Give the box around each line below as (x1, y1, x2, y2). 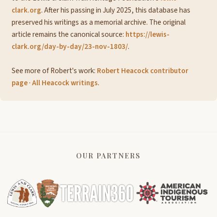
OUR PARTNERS (76, 150, 141, 160)
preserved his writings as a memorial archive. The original (12, 16, 186, 28)
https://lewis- (125, 29, 170, 40)
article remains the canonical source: (12, 29, 125, 40)
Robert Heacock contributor (97, 65, 188, 76)
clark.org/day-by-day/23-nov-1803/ (12, 41, 128, 52)
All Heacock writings (32, 77, 98, 88)
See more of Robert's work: (12, 65, 97, 76)
